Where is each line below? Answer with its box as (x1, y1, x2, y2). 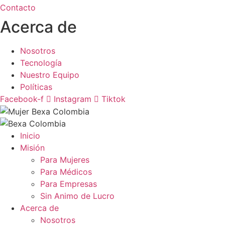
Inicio (20, 130, 40, 141)
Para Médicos (40, 166, 92, 177)
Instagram (54, 93, 91, 104)
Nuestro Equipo (20, 69, 79, 80)
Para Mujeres (40, 154, 89, 165)
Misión (20, 142, 45, 153)
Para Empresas (40, 178, 97, 189)
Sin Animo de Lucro (40, 190, 115, 201)
